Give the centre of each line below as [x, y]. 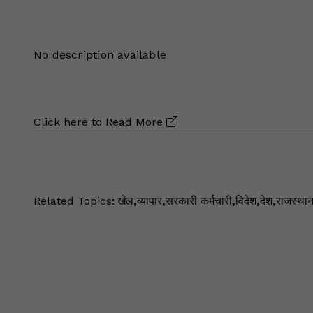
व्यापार [150, 201]
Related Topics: [74, 201]
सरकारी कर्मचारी [199, 201]
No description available [100, 55]
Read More [136, 122]
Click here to [70, 122]
